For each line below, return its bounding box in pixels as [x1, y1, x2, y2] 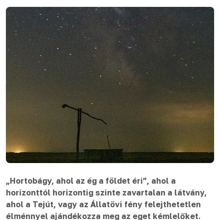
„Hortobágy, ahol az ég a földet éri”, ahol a [6, 176, 176, 186]
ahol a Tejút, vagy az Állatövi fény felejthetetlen [6, 199, 201, 209]
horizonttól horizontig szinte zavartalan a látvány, [6, 188, 207, 197]
